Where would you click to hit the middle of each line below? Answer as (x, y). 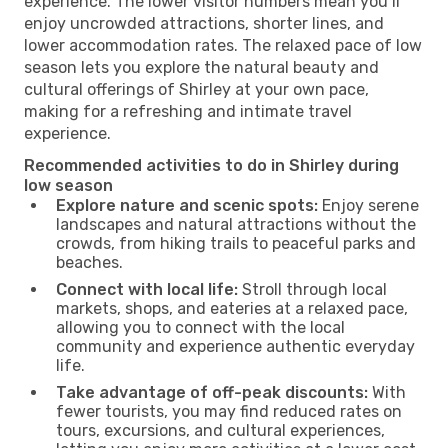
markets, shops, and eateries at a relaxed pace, (232, 308)
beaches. (89, 262)
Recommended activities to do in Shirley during (211, 165)
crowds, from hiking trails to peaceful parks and (236, 243)
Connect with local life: (147, 289)
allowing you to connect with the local (200, 327)
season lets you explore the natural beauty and (201, 67)
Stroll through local (312, 289)
